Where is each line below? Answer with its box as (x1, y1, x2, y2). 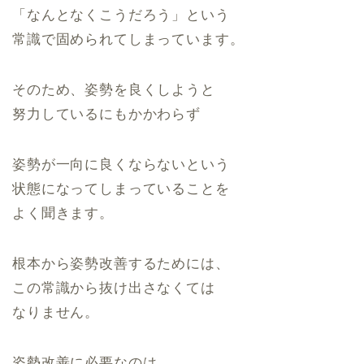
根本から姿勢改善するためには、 (12, 256, 230, 272)
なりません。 (12, 305, 100, 321)
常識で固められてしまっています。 (12, 32, 245, 48)
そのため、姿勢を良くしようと (12, 82, 215, 98)
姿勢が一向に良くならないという (12, 157, 230, 173)
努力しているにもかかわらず (12, 106, 201, 123)
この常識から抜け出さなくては (12, 280, 215, 297)
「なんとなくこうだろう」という (12, 7, 230, 24)
